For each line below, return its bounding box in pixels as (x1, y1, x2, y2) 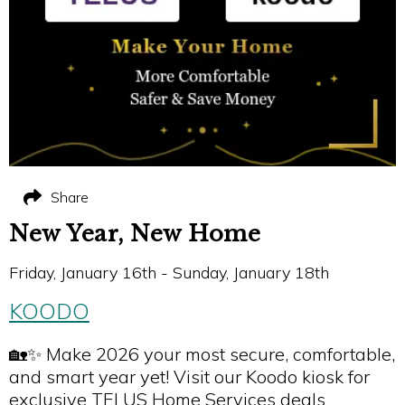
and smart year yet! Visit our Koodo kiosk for (9, 365, 370, 388)
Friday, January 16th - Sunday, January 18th (9, 262, 329, 283)
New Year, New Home (9, 221, 260, 247)
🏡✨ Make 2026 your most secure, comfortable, (9, 343, 395, 365)
